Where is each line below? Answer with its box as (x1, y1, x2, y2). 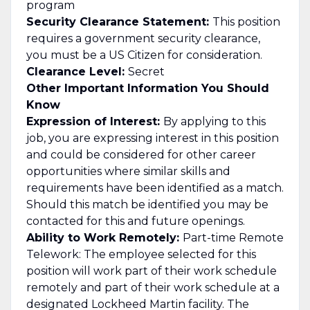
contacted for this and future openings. (26, 214, 245, 228)
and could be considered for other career (26, 147, 256, 161)
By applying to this (163, 114, 266, 128)
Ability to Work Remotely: (26, 230, 183, 244)
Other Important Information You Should (26, 81, 269, 95)
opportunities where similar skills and (26, 164, 230, 178)
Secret (127, 64, 165, 78)
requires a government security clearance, (26, 31, 260, 45)
